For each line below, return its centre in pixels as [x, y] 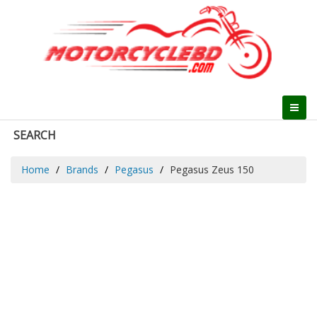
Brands [82, 169]
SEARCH [35, 135]
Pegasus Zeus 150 [212, 169]
